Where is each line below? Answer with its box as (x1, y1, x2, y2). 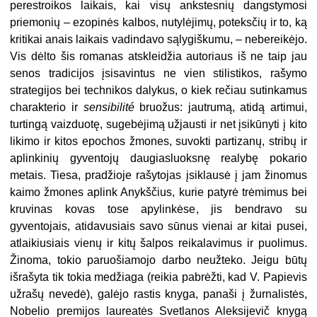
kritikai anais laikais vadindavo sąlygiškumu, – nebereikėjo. (10, 33, 307, 46)
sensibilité (83, 101, 134, 114)
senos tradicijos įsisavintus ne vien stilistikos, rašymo (10, 67, 307, 80)
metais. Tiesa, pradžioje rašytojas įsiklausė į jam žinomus (10, 169, 307, 182)
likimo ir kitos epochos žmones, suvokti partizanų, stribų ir (10, 135, 307, 148)
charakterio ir (10, 101, 83, 114)
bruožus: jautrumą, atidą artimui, (134, 101, 307, 114)
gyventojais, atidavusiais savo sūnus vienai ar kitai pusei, (10, 220, 307, 233)
